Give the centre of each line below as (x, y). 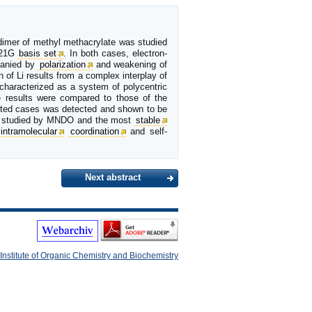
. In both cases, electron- (116, 53)
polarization (62, 64)
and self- (147, 131)
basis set (38, 53)
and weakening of (130, 64)
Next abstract (113, 178)
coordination (94, 131)
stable (148, 120)
